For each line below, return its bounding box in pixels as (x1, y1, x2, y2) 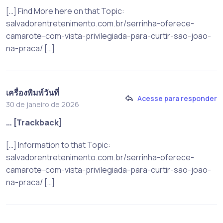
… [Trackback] (6, 116, 62, 128)
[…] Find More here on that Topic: (6, 5, 124, 16)
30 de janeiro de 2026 (6, 99, 79, 109)
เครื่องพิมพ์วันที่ (6, 87, 59, 98)
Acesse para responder (137, 94, 217, 104)
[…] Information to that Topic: (6, 139, 111, 150)
